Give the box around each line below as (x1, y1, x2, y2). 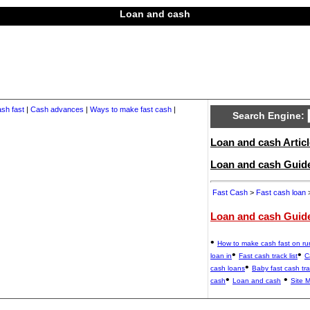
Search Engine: (232, 110, 307, 121)
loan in (210, 252, 232, 260)
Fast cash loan (256, 188, 306, 197)
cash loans (210, 264, 245, 273)
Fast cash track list (239, 252, 298, 260)
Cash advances (30, 105, 84, 113)
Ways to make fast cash (89, 105, 172, 113)
